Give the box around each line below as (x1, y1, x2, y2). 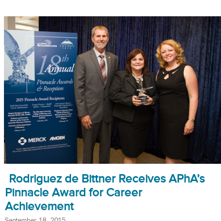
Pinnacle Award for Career (5, 185, 142, 199)
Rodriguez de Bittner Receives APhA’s (9, 172, 205, 185)
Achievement (5, 199, 74, 213)
